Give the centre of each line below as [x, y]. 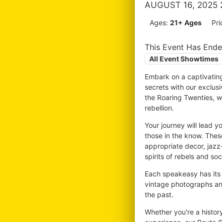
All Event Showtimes [184, 59]
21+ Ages [186, 23]
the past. [159, 194]
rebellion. [159, 108]
